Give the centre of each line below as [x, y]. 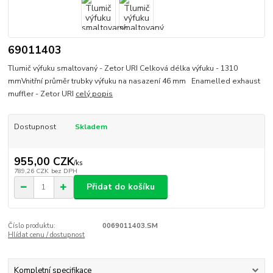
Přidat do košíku [121, 187]
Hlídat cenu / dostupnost [47, 235]
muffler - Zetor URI [42, 94]
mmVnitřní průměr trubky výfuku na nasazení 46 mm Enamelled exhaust [134, 81]
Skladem [91, 127]
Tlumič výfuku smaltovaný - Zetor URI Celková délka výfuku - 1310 [123, 69]
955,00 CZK [44, 161]
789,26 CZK [31, 171]
